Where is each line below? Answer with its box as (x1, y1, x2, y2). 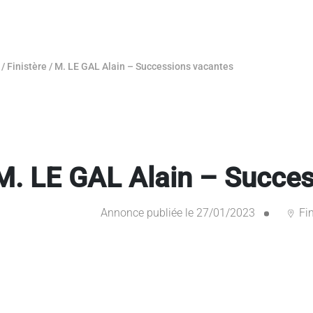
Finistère (7, 61, 47, 73)
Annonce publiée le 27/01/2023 (100, 206, 255, 220)
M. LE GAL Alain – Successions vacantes (54, 61, 233, 73)
